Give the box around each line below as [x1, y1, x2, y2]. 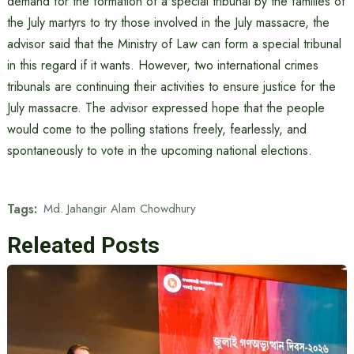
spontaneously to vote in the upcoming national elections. [6, 141, 312, 160]
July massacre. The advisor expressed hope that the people [6, 98, 325, 117]
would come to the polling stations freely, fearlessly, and [6, 119, 307, 138]
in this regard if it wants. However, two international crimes [6, 55, 318, 74]
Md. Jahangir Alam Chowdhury [43, 200, 196, 218]
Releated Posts [6, 232, 160, 258]
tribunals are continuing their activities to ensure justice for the [6, 77, 336, 96]
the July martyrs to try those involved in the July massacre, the [6, 13, 330, 32]
